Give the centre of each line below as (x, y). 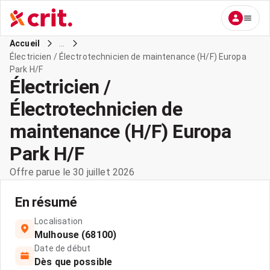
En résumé (46, 202)
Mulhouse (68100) (75, 235)
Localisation (58, 221)
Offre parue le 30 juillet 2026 (72, 172)
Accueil (25, 43)
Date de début (63, 248)
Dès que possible (73, 262)
